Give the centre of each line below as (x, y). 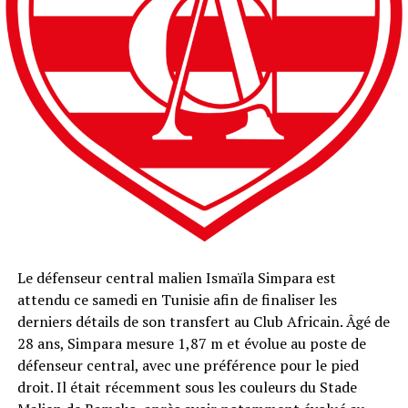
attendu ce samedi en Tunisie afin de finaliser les (177, 300)
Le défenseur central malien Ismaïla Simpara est (176, 278)
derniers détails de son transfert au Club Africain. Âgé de (203, 322)
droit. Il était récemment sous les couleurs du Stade (187, 388)
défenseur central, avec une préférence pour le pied (188, 366)
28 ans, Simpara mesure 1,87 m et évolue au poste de (191, 344)
